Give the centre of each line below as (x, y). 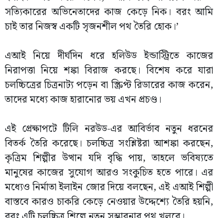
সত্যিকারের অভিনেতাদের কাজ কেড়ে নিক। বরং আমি (109, 12)
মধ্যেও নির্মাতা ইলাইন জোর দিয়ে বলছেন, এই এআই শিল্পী (109, 187)
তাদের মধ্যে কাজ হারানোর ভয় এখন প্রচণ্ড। (83, 100)
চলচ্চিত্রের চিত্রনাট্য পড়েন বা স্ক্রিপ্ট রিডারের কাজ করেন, (109, 85)
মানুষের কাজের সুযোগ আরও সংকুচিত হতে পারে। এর (109, 173)
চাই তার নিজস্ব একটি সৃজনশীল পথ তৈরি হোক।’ (92, 27)
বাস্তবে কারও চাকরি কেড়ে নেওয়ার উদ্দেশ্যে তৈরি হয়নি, (109, 202)
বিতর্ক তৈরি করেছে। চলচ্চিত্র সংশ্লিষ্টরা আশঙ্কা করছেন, (109, 144)
